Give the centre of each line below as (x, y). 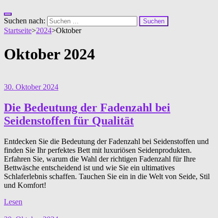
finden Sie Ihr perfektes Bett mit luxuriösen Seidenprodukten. (98, 150)
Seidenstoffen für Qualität (69, 120)
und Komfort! (25, 185)
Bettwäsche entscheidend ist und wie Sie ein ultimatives (89, 167)
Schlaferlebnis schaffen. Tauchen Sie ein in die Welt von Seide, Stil (107, 176)
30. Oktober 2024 (31, 87)
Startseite (18, 30)
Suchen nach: (25, 21)
